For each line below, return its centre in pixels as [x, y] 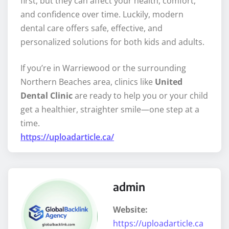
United [169, 82]
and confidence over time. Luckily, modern [102, 15]
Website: [130, 210]
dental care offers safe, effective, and [91, 28]
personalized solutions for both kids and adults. [112, 42]
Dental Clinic [47, 96]
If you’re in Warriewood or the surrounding [103, 68]
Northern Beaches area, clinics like [88, 82]
